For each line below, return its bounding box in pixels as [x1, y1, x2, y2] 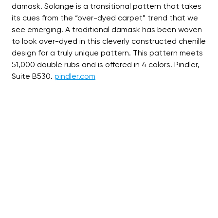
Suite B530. [12, 72, 54, 81]
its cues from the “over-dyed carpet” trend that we [12, 13, 198, 22]
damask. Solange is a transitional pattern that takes [12, 1, 201, 11]
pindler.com [54, 72, 95, 81]
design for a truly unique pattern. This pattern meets [12, 48, 203, 57]
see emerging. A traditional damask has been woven [12, 25, 202, 34]
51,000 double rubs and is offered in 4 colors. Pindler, [12, 60, 200, 69]
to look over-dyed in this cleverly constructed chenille [12, 36, 206, 46]
